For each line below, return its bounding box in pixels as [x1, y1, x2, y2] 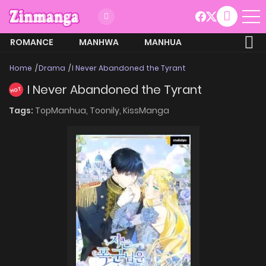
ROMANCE [10, 36, 53, 48]
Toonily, [90, 104, 123, 116]
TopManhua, [35, 104, 90, 116]
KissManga [123, 104, 169, 116]
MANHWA [79, 36, 119, 48]
